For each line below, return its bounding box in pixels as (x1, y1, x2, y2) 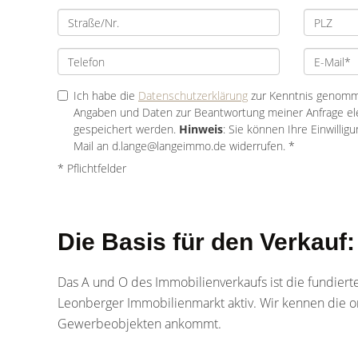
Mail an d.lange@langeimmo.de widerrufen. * (74, 138, 295, 153)
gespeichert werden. (74, 121, 179, 137)
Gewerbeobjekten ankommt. (58, 315, 221, 332)
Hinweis (179, 121, 223, 137)
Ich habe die (74, 88, 138, 103)
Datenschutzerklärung (138, 88, 248, 103)
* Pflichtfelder (58, 161, 126, 176)
